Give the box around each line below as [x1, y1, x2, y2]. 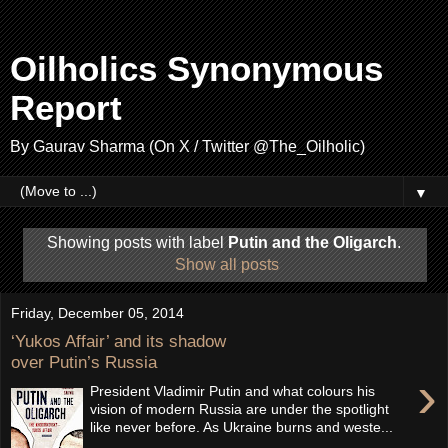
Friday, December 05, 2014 [11, 304, 184, 321]
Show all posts [175, 255, 280, 273]
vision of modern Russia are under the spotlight [90, 400, 390, 417]
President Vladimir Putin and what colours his [90, 382, 376, 399]
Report [10, 89, 122, 127]
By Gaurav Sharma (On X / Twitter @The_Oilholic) [10, 138, 365, 155]
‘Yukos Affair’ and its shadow [11, 331, 226, 352]
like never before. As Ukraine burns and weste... [90, 418, 394, 435]
